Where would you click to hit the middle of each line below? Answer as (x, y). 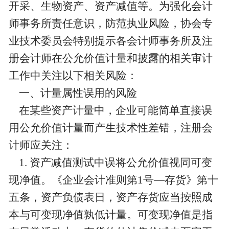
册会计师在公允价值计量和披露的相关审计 (110, 59)
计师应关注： (41, 145)
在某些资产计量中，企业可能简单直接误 (110, 111)
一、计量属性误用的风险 (73, 93)
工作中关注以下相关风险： (73, 76)
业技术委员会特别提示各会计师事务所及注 (110, 41)
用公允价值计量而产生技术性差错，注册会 (110, 128)
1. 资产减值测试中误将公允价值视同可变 (110, 163)
